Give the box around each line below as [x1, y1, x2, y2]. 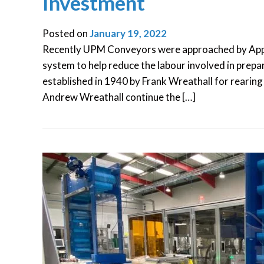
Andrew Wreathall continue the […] [42, 91, 196, 104]
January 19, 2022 [90, 27, 167, 40]
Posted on [42, 27, 90, 40]
